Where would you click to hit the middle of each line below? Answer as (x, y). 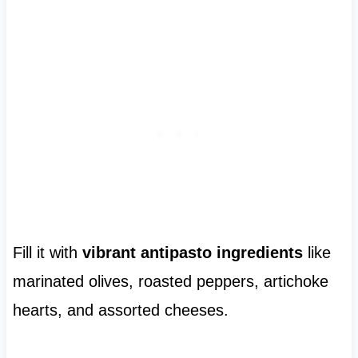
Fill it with (47, 253)
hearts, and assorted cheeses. (120, 310)
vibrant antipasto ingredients (192, 253)
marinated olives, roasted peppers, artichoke (170, 282)
